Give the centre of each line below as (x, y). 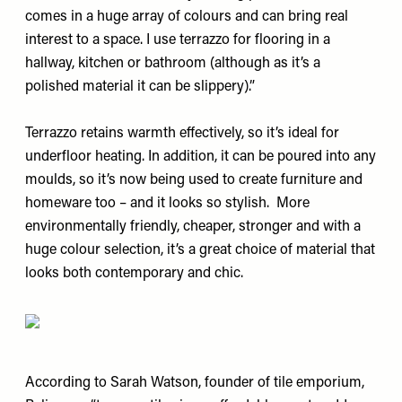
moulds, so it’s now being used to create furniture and (194, 180)
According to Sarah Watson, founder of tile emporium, (195, 383)
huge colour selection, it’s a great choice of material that (200, 250)
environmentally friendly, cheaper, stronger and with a (193, 227)
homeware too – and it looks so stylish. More (167, 204)
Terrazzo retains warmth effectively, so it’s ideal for (182, 134)
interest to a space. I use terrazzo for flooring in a (178, 40)
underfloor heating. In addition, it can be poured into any (201, 157)
